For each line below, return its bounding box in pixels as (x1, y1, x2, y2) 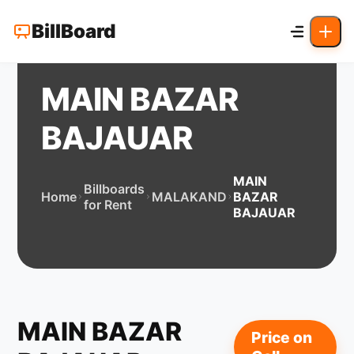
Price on (251, 328, 313, 347)
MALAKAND (151, 189, 227, 205)
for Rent (84, 197, 133, 213)
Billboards (84, 181, 145, 197)
